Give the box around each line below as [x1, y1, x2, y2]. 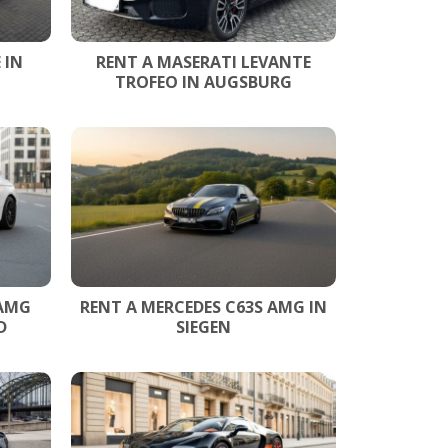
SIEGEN [176, 315, 231, 338]
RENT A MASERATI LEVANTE [96, 50, 311, 73]
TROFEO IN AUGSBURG [115, 70, 292, 93]
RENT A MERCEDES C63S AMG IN [80, 295, 327, 318]
